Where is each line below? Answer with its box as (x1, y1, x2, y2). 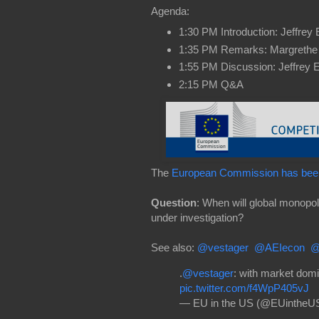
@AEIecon (254, 241, 305, 253)
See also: (151, 241, 197, 253)
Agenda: (151, 5, 189, 18)
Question (151, 196, 197, 209)
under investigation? (151, 211, 244, 224)
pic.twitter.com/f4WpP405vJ (179, 282, 309, 295)
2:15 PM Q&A (178, 78, 244, 91)
